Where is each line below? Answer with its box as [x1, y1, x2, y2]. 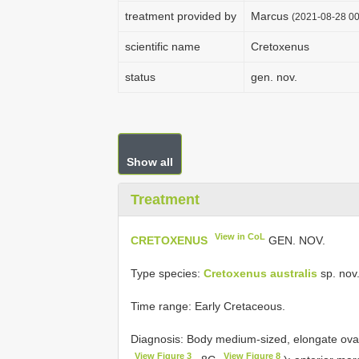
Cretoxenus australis [204, 266, 317, 280]
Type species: [131, 266, 204, 280]
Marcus [251, 10, 292, 22]
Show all [127, 155, 173, 168]
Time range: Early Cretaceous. [131, 299, 285, 313]
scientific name [125, 40, 200, 53]
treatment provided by [125, 10, 236, 22]
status [125, 71, 155, 83]
